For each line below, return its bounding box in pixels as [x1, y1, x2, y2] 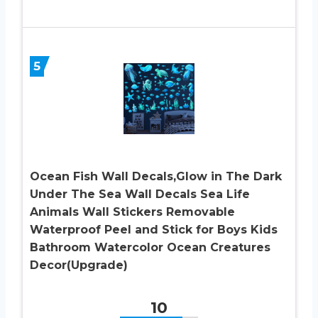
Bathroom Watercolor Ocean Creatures [30, 241, 270, 255]
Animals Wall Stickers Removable [30, 205, 235, 219]
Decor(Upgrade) [30, 258, 128, 273]
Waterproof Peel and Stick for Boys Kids [30, 223, 278, 237]
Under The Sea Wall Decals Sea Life [30, 187, 250, 202]
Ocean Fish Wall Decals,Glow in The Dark [30, 170, 282, 184]
